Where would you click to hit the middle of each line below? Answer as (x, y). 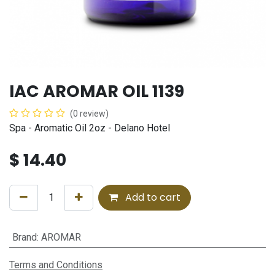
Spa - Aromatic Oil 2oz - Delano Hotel (90, 128)
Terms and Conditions (56, 265)
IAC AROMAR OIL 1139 (97, 91)
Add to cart (152, 198)
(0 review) (89, 114)
